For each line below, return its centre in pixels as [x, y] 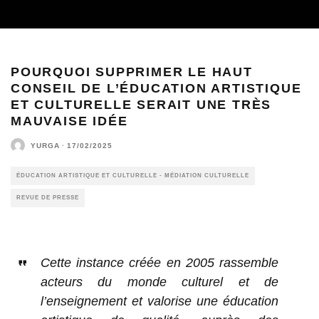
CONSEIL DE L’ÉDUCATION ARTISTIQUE [156, 88]
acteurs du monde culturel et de [159, 282]
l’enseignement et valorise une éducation [159, 301]
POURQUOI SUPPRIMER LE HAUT [132, 72]
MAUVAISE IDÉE [69, 121]
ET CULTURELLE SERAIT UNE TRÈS [141, 105]
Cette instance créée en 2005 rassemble [159, 263]
